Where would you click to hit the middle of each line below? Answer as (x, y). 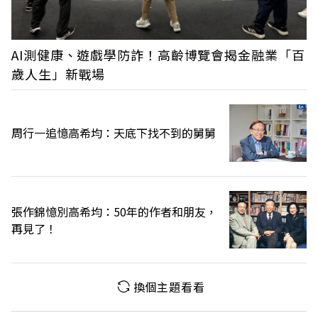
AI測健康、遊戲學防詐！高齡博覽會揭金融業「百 (158, 54)
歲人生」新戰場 (59, 73)
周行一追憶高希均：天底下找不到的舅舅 (114, 133)
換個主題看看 (169, 287)
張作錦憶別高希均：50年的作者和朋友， (114, 211)
